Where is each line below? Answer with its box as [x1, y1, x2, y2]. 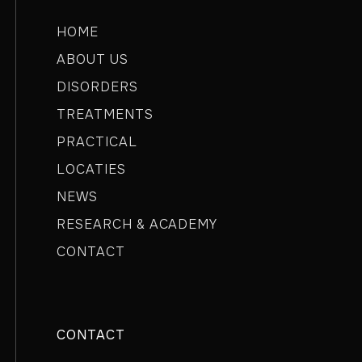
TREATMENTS [57, 106, 154, 123]
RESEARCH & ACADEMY [57, 216, 218, 233]
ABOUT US [57, 51, 128, 68]
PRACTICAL [57, 133, 137, 150]
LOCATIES [57, 161, 126, 178]
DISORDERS [57, 78, 138, 95]
